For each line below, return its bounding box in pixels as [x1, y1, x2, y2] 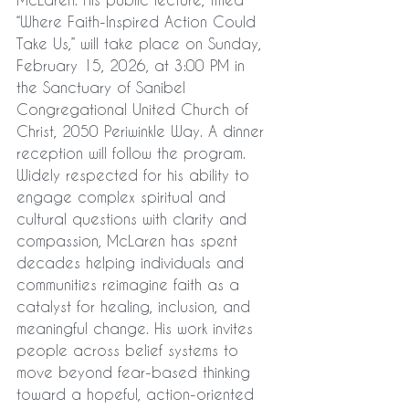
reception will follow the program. [16, 144, 246, 162]
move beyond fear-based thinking [16, 363, 256, 381]
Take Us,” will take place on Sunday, [16, 35, 267, 52]
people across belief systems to [16, 341, 244, 359]
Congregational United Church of [16, 100, 254, 118]
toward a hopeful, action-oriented [16, 385, 259, 403]
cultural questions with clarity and [16, 210, 252, 227]
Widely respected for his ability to [16, 166, 255, 184]
